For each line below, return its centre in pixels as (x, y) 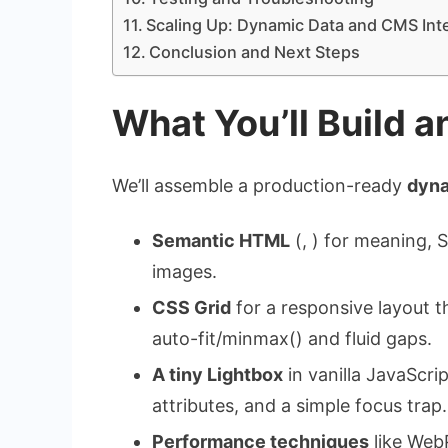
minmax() (262, 338)
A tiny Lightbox (217, 374)
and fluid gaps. (367, 338)
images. (184, 271)
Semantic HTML (221, 240)
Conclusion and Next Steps (255, 51)
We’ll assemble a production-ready (259, 185)
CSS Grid (191, 307)
